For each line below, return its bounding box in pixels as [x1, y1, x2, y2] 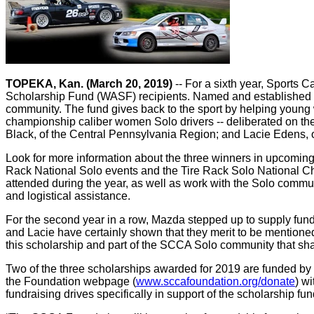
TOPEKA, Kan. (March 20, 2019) [6, 78, 172, 90]
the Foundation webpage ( [6, 275, 136, 287]
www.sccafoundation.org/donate [136, 275, 295, 287]
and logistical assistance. [6, 190, 130, 202]
